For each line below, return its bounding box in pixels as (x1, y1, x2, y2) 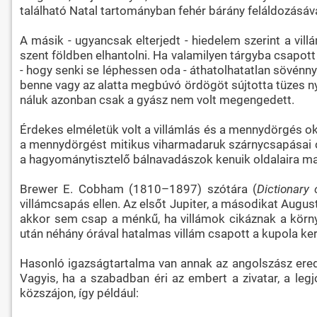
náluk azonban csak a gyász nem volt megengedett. (19, 92, 294, 107)
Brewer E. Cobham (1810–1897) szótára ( (19, 181, 257, 196)
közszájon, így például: (19, 285, 139, 300)
